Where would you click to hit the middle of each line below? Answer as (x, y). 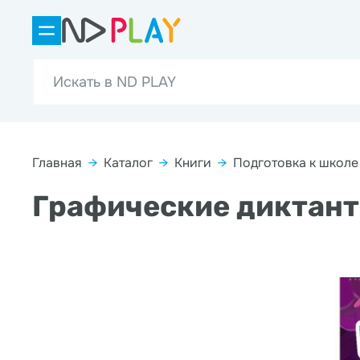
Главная (57, 163)
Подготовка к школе (296, 163)
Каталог (128, 163)
